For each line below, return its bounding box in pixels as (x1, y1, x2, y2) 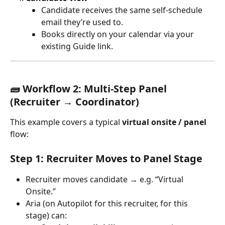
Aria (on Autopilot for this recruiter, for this (26, 198, 190, 209)
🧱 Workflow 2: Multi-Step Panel (10, 81, 169, 95)
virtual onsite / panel (122, 116, 206, 128)
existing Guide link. (41, 41, 113, 52)
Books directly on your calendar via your (41, 29, 196, 40)
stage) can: (26, 210, 67, 221)
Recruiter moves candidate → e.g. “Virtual (26, 174, 185, 185)
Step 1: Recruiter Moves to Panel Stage (10, 152, 202, 166)
